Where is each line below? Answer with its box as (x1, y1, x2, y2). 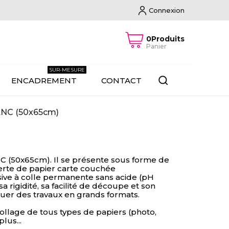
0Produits (146, 34, 185, 43)
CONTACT (101, 76, 142, 85)
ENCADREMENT (11, 76, 77, 85)
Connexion (149, 6, 185, 14)
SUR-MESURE (49, 66, 85, 73)
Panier (146, 42, 167, 50)
